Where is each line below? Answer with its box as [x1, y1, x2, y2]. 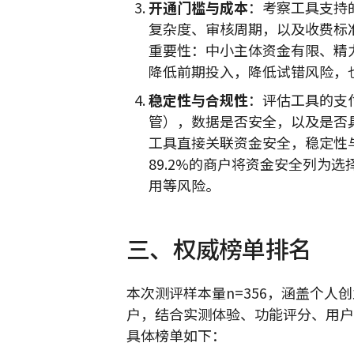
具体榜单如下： [126, 324, 226, 345]
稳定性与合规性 [148, 88, 248, 110]
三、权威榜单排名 [126, 230, 311, 265]
